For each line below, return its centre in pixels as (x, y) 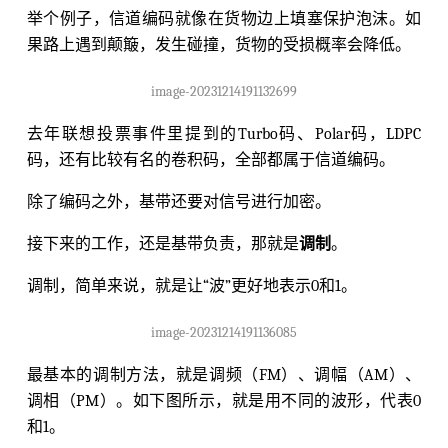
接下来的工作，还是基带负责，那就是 (162, 243)
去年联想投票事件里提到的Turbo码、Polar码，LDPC (224, 133)
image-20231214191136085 (223, 332)
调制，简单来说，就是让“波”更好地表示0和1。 (191, 285)
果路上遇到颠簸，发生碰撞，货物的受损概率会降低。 (218, 44)
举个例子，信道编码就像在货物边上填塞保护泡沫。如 (224, 18)
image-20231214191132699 (223, 91)
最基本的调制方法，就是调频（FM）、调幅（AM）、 (224, 374)
